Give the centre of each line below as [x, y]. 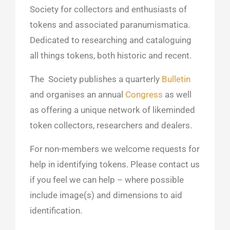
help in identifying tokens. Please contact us [115, 164]
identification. [56, 210]
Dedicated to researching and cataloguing [111, 40]
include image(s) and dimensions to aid [106, 195]
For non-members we [72, 149]
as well [177, 94]
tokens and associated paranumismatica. [110, 24]
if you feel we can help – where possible [107, 179]
